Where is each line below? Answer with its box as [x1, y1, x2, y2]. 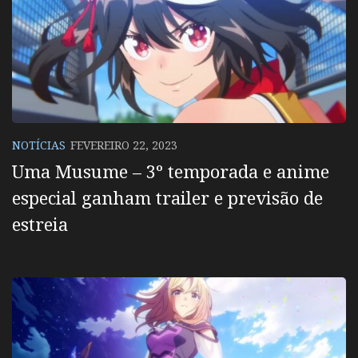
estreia [12, 212, 68, 237]
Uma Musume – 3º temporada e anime [12, 159, 329, 184]
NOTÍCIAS [12, 137, 66, 153]
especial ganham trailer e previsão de [12, 185, 323, 210]
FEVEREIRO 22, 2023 [70, 137, 177, 153]
